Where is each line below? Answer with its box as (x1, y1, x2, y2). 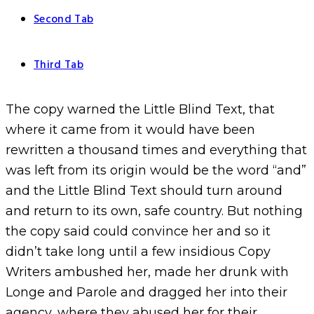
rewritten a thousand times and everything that (6, 142, 307, 158)
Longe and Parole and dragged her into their (6, 285, 287, 301)
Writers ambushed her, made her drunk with (6, 264, 289, 280)
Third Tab (34, 56, 83, 74)
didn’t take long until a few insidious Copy (6, 244, 271, 260)
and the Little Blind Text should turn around (6, 183, 282, 199)
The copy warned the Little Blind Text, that (6, 102, 275, 118)
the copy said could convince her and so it (6, 224, 271, 240)
